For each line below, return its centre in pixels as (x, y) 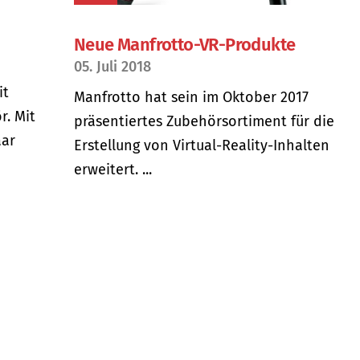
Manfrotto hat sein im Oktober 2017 (191, 97)
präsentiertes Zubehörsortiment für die (204, 121)
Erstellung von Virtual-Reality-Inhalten (202, 145)
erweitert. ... (113, 169)
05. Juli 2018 (112, 66)
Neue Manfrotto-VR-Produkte (185, 44)
